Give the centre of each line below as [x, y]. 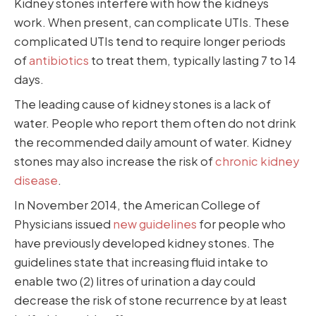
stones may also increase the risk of [115, 161]
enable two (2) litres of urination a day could [135, 281]
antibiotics [59, 60]
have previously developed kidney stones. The [144, 243]
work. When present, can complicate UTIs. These [152, 22]
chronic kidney [257, 161]
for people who [241, 224]
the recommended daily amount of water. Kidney [153, 142]
